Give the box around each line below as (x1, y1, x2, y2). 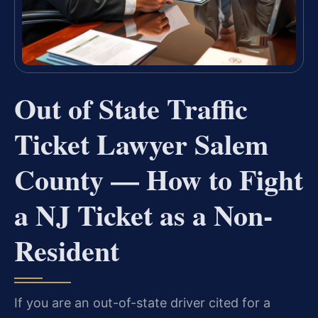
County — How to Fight (14, 158, 303, 201)
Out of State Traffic (14, 87, 248, 130)
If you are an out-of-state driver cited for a (14, 295, 270, 311)
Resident (14, 229, 119, 272)
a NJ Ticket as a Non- (14, 194, 273, 236)
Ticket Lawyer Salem (14, 123, 268, 165)
